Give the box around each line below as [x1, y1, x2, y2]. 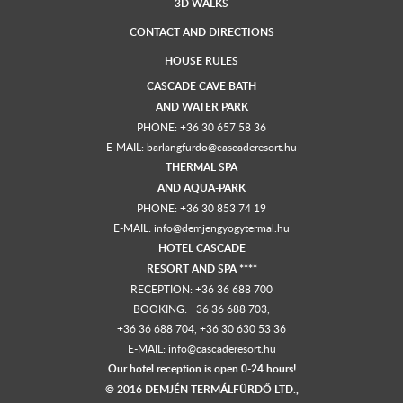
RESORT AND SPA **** [146, 260, 257, 276]
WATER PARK [181, 98, 248, 114]
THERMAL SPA [166, 158, 237, 175]
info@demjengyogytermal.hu [154, 219, 290, 235]
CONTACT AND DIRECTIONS [129, 23, 274, 40]
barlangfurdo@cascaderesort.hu [147, 139, 297, 154]
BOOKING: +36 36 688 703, [133, 300, 270, 316]
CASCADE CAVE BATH [147, 77, 256, 94]
